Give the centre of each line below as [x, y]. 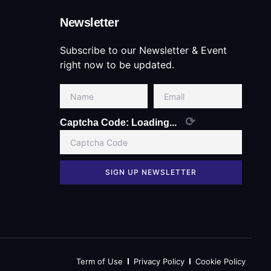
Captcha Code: [96, 123]
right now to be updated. [117, 65]
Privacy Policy [159, 262]
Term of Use [100, 262]
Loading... [154, 123]
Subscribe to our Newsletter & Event [144, 51]
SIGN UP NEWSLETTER [151, 172]
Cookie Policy [220, 262]
